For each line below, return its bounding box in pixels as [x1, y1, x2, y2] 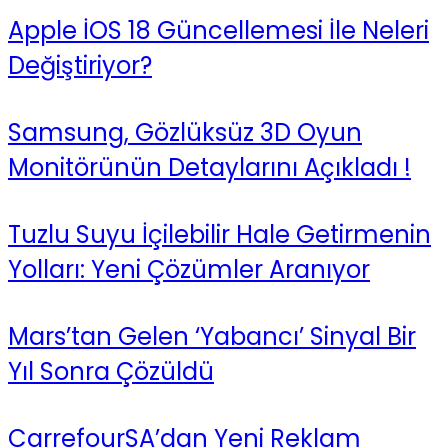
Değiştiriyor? [8, 49, 152, 83]
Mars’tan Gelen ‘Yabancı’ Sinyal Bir [8, 319, 416, 353]
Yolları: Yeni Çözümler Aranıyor [8, 252, 370, 286]
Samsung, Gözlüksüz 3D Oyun [8, 115, 362, 149]
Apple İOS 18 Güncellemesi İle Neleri [8, 14, 429, 48]
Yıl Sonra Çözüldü [8, 354, 214, 388]
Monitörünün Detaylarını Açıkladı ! [8, 150, 411, 184]
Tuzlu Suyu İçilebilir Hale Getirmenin [8, 217, 431, 251]
